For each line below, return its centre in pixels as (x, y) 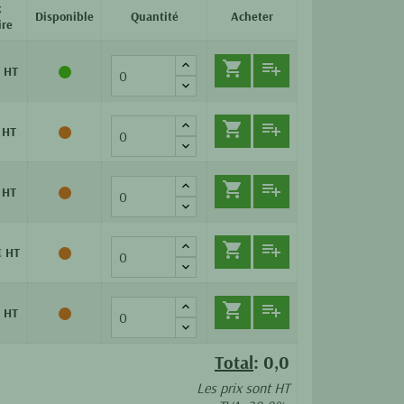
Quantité (154, 16)
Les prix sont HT (243, 387)
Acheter (252, 16)
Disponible (64, 16)
